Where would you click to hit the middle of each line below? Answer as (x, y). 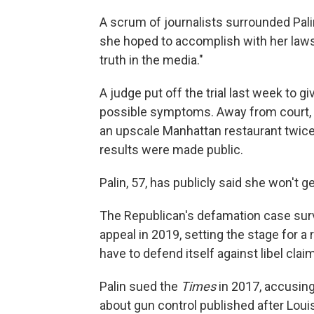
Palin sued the (140, 286)
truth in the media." (151, 60)
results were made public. (171, 149)
